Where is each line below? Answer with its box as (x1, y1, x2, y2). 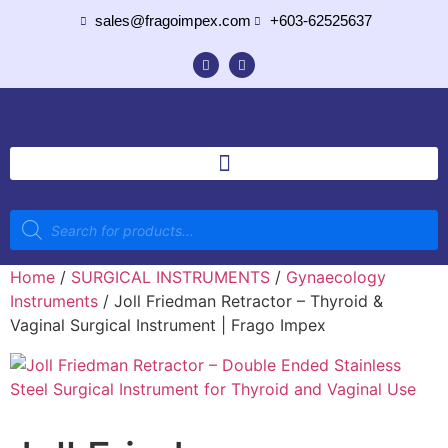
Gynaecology (286, 267, 386, 287)
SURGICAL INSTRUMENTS (71, 267, 270, 287)
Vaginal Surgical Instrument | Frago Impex (10, 315, 326, 335)
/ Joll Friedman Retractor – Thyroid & (98, 291, 383, 311)
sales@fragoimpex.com (95, 12, 251, 29)
